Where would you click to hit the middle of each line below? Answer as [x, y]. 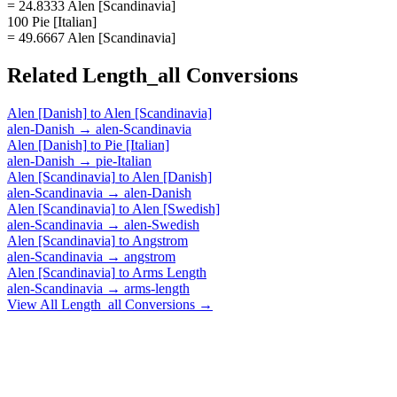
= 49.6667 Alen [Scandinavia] [91, 37]
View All [34, 304]
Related [45, 75]
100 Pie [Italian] [52, 21]
